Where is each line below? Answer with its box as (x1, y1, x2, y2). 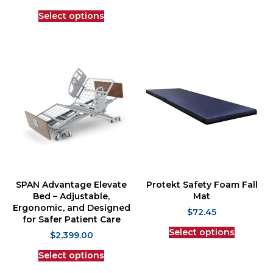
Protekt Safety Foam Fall (146, 182, 258, 193)
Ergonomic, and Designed (12, 205, 130, 216)
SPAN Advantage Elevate (16, 182, 127, 193)
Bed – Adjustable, (33, 193, 110, 205)
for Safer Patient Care (22, 216, 121, 228)
